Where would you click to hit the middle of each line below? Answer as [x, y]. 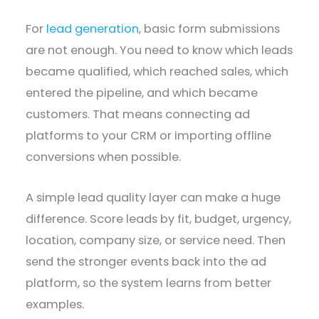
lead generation [93, 29]
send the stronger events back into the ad [146, 261]
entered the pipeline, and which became [142, 93]
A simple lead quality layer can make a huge [153, 197]
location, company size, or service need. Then [156, 240]
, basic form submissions [210, 29]
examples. [55, 304]
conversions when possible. [104, 157]
